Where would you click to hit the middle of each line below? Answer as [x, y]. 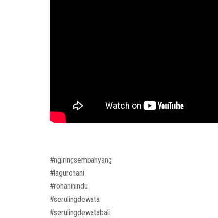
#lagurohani [68, 173]
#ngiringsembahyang [81, 160]
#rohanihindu [69, 186]
